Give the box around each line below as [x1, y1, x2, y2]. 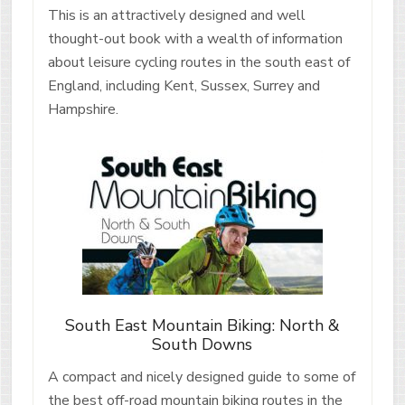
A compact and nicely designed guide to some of [47, 366, 355, 387]
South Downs [152, 333, 253, 355]
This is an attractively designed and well [47, 5, 306, 25]
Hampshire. [47, 99, 118, 119]
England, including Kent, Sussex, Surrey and [47, 75, 320, 96]
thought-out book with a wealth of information [47, 28, 343, 49]
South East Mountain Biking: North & [64, 314, 340, 336]
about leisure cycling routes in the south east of [47, 52, 350, 72]
